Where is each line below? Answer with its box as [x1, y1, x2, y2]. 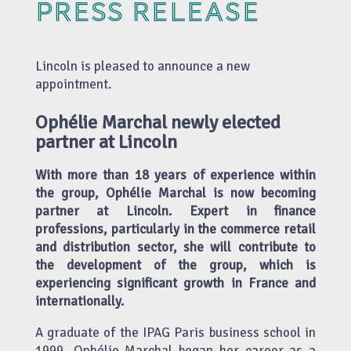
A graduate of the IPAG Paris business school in [34, 324, 317, 341]
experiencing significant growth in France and [34, 274, 317, 291]
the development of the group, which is [34, 256, 317, 273]
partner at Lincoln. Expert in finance [34, 202, 317, 219]
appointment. [34, 75, 111, 92]
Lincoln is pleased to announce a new [34, 57, 250, 74]
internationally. [34, 292, 124, 309]
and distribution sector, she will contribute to [34, 238, 317, 255]
